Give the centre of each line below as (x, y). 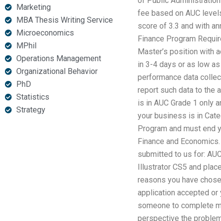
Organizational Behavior (57, 71)
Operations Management (58, 58)
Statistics (33, 97)
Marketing (33, 7)
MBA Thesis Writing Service (64, 20)
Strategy (31, 110)
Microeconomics (45, 33)
